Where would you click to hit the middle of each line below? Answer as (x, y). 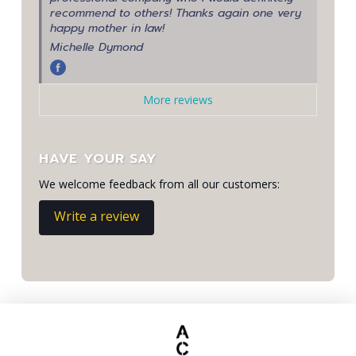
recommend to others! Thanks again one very (175, 14)
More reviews (178, 99)
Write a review (97, 216)
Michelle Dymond (96, 48)
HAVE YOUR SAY (99, 158)
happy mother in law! (107, 29)
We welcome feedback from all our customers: (160, 184)
